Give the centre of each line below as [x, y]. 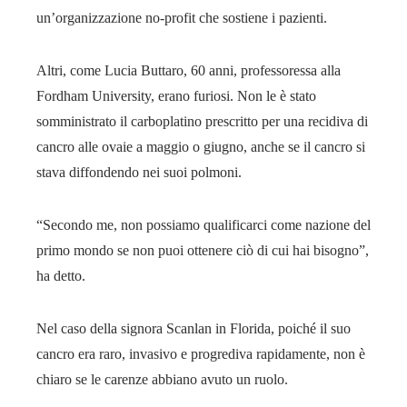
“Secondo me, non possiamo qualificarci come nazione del [203, 224]
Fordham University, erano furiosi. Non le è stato [176, 95]
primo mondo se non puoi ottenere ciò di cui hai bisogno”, [203, 250]
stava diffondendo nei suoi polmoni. [139, 172]
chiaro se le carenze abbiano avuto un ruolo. [162, 379]
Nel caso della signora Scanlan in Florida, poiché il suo [194, 328]
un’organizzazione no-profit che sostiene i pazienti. [182, 17]
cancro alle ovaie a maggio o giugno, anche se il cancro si [201, 146]
